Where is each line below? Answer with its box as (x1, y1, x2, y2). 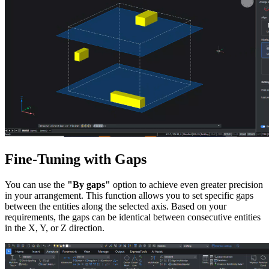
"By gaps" (67, 179, 110, 190)
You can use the (5, 179, 67, 190)
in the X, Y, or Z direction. (5, 222, 104, 233)
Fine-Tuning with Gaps (5, 151, 147, 167)
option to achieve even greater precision (110, 179, 263, 190)
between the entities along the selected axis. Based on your (5, 201, 226, 211)
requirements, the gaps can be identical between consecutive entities (5, 211, 261, 222)
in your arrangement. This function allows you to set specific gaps (5, 190, 253, 201)
